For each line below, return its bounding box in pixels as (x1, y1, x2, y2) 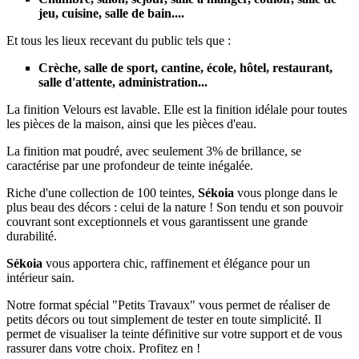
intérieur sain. (6, 270, 75, 284)
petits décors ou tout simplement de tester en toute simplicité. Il (6, 312, 321, 326)
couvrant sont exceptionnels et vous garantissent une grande (6, 214, 308, 228)
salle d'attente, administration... (38, 75, 208, 89)
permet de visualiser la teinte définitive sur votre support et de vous (6, 326, 342, 341)
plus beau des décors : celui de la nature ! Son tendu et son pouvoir (6, 200, 343, 214)
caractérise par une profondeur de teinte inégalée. (6, 158, 253, 172)
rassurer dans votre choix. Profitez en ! (6, 341, 200, 355)
